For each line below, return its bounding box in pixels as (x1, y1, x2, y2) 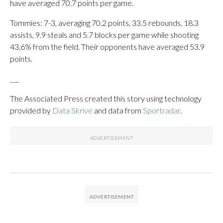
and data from (93, 106, 143, 115)
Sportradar (143, 106, 180, 115)
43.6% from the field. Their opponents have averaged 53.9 (10, 42, 205, 51)
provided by (10, 106, 52, 115)
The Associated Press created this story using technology (10, 94, 202, 103)
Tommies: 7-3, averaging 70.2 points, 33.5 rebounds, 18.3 (10, 18, 199, 27)
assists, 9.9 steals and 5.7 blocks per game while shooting (10, 30, 199, 39)
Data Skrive (52, 106, 93, 115)
